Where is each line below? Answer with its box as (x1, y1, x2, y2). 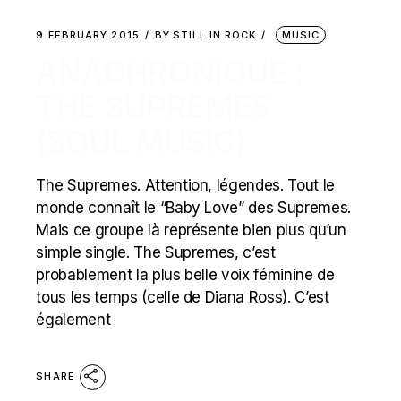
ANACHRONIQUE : (36, 54, 306, 90)
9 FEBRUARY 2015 (36, 29, 140, 41)
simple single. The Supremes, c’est (36, 243, 276, 261)
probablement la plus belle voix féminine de (36, 266, 335, 284)
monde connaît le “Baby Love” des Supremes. (36, 199, 352, 217)
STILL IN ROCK (173, 29, 257, 41)
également (36, 311, 111, 328)
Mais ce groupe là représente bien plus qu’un (36, 221, 346, 239)
